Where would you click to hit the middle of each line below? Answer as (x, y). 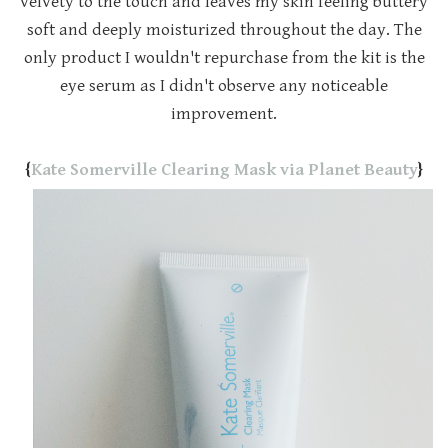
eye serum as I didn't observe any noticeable (224, 86)
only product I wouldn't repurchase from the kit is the (224, 58)
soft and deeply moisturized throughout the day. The (224, 30)
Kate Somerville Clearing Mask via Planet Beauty (224, 170)
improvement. (224, 114)
